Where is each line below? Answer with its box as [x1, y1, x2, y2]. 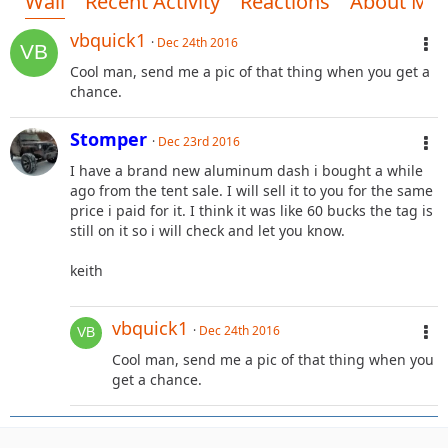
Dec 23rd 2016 [158, 132, 240, 150]
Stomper [70, 126, 147, 151]
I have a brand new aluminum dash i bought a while [70, 160, 423, 180]
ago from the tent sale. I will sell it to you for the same [70, 180, 433, 200]
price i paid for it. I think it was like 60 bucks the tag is [70, 200, 433, 220]
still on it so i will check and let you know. [70, 220, 345, 240]
